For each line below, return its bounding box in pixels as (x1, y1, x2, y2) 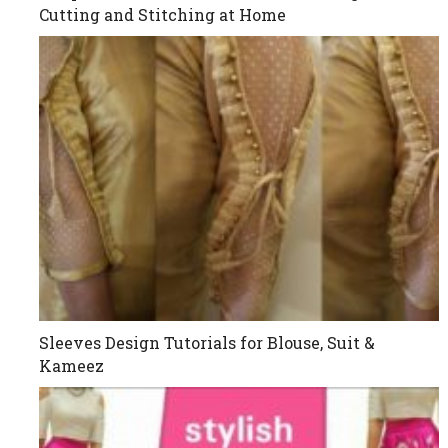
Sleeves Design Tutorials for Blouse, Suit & (39, 332, 376, 354)
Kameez (39, 355, 105, 377)
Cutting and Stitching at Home (39, 3, 287, 25)
